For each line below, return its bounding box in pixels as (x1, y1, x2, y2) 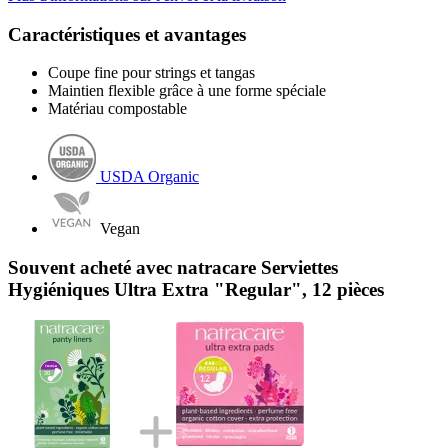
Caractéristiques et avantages (8, 23, 246, 45)
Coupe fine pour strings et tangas (48, 64, 255, 82)
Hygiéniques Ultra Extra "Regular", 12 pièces (8, 278, 384, 300)
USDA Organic (100, 168, 199, 186)
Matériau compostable (48, 100, 187, 118)
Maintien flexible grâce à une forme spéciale (48, 82, 326, 100)
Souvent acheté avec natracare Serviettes (8, 256, 338, 278)
